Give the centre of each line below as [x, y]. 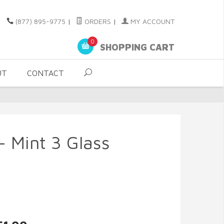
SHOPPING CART [136, 47]
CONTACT [45, 73]
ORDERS [97, 21]
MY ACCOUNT [151, 21]
